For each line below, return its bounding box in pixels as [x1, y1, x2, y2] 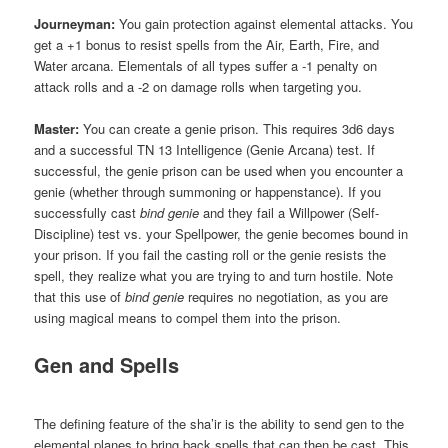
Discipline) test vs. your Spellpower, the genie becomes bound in [34, 223, 409, 243]
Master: [34, 118, 80, 138]
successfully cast [34, 202, 141, 222]
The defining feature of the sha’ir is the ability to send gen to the [34, 414, 405, 434]
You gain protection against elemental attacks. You [115, 13, 414, 33]
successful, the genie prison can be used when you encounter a [34, 160, 404, 180]
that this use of [34, 286, 126, 306]
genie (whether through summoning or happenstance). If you [34, 181, 382, 201]
